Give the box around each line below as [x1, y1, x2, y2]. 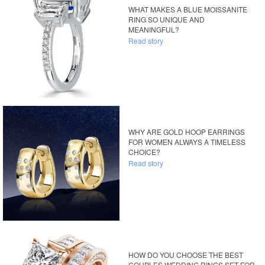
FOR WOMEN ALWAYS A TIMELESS [128, 137, 246, 147]
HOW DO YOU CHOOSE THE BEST [128, 249, 244, 260]
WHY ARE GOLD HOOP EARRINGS [128, 127, 245, 137]
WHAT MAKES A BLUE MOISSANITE [128, 4, 248, 15]
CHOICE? [128, 147, 161, 157]
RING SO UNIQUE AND [128, 14, 205, 25]
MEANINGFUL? [128, 24, 180, 35]
